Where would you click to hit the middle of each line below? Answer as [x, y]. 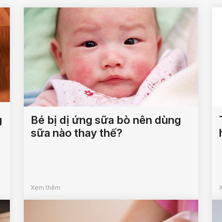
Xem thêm [46, 188]
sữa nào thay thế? [77, 133]
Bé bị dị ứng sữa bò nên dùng [106, 120]
